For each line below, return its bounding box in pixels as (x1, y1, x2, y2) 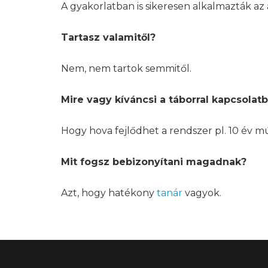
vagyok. (182, 187, 221, 199)
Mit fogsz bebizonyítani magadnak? (61, 156, 246, 167)
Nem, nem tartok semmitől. (61, 63, 191, 74)
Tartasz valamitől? (61, 32, 156, 43)
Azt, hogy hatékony (61, 187, 157, 199)
